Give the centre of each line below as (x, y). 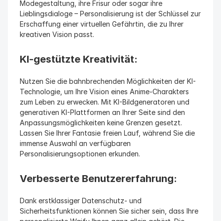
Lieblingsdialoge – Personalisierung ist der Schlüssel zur (110, 14)
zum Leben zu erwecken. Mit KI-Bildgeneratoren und (105, 102)
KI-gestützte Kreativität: (79, 59)
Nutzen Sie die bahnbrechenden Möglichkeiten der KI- (108, 81)
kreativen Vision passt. (57, 34)
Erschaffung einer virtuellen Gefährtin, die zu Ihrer (102, 24)
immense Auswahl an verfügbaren (75, 143)
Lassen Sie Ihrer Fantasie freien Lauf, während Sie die (107, 133)
